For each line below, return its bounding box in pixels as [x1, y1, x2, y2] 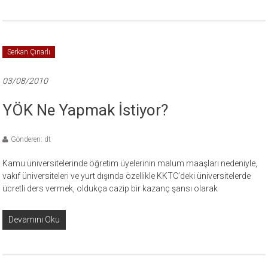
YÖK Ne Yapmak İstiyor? [2, 101, 169, 119]
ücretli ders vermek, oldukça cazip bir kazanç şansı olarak [2, 184, 218, 193]
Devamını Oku [8, 215, 60, 224]
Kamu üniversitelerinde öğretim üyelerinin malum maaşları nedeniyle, [2, 159, 258, 168]
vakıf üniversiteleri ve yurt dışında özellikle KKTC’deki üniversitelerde [2, 171, 251, 181]
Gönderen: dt [11, 135, 51, 144]
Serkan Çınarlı [7, 48, 51, 56]
